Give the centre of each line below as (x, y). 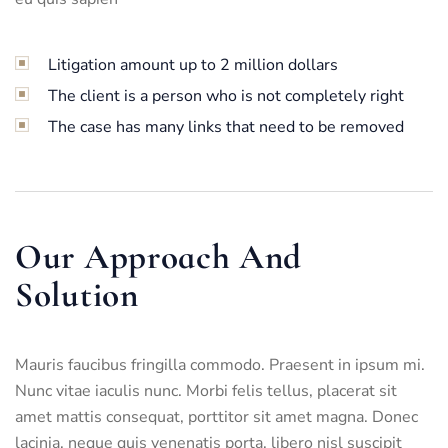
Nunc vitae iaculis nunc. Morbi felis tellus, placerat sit (206, 390)
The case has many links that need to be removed (225, 126)
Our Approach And (159, 256)
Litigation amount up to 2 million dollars (192, 64)
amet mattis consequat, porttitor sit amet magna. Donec (216, 416)
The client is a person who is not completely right (225, 95)
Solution (77, 294)
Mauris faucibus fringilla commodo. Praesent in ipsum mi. (220, 364)
